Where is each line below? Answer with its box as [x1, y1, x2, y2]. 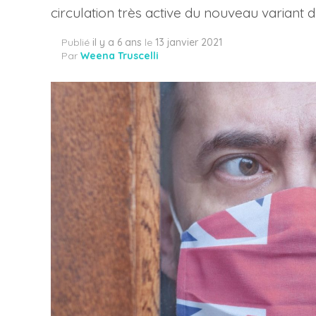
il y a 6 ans [92, 36, 142, 49]
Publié [61, 36, 90, 49]
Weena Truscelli [80, 49, 159, 62]
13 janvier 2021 [155, 36, 222, 49]
